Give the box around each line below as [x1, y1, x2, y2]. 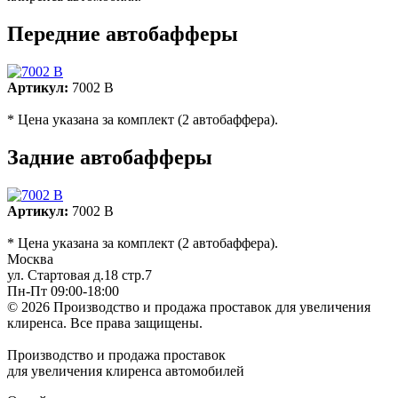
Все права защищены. [70, 314, 203, 330]
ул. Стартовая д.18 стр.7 [7, 267, 152, 283]
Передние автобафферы [7, 22, 238, 46]
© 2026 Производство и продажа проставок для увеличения [7, 298, 370, 314]
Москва [7, 251, 53, 267]
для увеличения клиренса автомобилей [7, 362, 244, 378]
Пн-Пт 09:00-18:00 [7, 283, 119, 298]
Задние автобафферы [7, 145, 212, 169]
